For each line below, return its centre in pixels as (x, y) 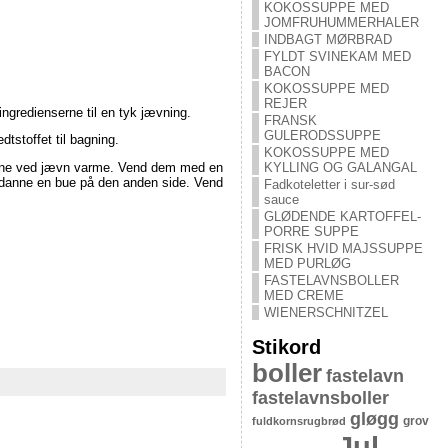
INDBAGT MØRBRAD (327, 39)
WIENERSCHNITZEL (325, 312)
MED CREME (303, 295)
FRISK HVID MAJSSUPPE (343, 248)
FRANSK (290, 120)
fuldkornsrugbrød (298, 421)
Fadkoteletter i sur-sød (329, 184)
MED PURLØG (307, 263)
